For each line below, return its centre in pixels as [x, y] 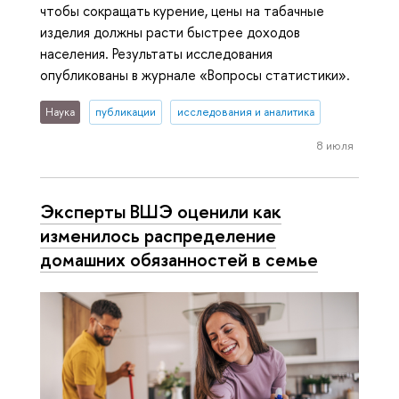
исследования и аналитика [245, 112]
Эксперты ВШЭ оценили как [161, 212]
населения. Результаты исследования [156, 54]
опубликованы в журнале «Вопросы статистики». [195, 75]
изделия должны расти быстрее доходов [170, 33]
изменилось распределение [158, 236]
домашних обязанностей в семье [179, 260]
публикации [125, 112]
